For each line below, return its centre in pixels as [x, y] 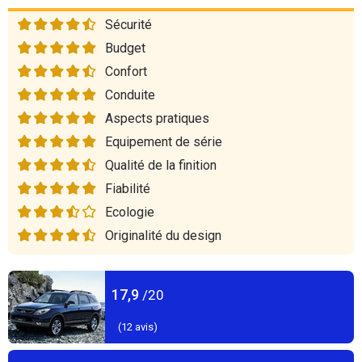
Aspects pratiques [157, 118]
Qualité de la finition [161, 165]
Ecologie [130, 212]
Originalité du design [163, 236]
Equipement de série [164, 142]
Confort [126, 72]
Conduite [130, 95]
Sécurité [128, 25]
